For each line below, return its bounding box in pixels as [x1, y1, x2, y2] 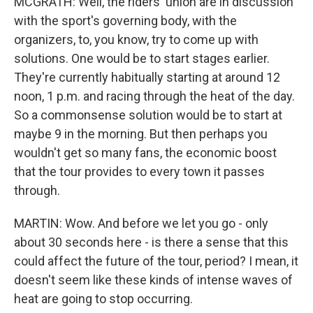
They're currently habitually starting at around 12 [14, 70, 280, 85]
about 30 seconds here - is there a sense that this [14, 235, 289, 249]
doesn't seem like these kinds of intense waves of [14, 272, 293, 287]
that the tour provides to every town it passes [14, 164, 265, 179]
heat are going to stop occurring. [14, 291, 193, 306]
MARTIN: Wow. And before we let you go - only [14, 216, 268, 231]
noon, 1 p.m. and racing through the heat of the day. [14, 89, 295, 103]
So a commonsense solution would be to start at [14, 108, 282, 122]
